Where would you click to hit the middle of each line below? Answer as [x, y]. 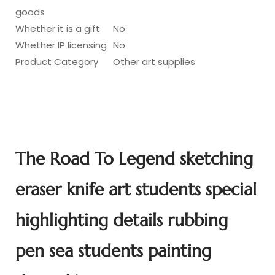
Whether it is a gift [58, 29]
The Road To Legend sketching [134, 159]
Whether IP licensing [61, 45]
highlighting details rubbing [122, 220]
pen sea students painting [113, 251]
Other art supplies [154, 62]
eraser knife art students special [136, 189]
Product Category [57, 62]
